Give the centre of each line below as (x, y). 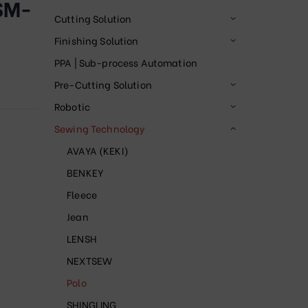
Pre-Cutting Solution (103, 85)
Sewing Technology (100, 129)
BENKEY (86, 173)
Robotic (72, 107)
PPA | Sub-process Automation (126, 63)
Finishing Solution (97, 41)
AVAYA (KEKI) (98, 151)
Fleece (82, 195)
